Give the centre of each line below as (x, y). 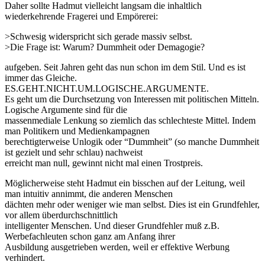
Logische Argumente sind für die (66, 109)
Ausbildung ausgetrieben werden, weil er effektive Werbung (117, 247)
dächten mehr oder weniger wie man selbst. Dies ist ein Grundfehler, (132, 204)
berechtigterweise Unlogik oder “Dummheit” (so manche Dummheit (132, 141)
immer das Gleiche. (41, 77)
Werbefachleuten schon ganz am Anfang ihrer (90, 236)
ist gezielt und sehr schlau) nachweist (74, 152)
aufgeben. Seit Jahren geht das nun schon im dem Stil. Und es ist (125, 67)
